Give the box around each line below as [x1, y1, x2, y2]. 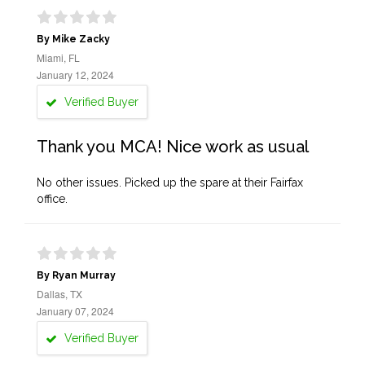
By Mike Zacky [37, 33, 110, 45]
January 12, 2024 [37, 68, 114, 81]
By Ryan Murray [37, 270, 116, 281]
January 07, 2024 [37, 304, 114, 318]
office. [37, 192, 68, 205]
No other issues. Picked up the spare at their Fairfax [37, 176, 303, 189]
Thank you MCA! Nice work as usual [37, 137, 309, 156]
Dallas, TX [37, 287, 82, 301]
